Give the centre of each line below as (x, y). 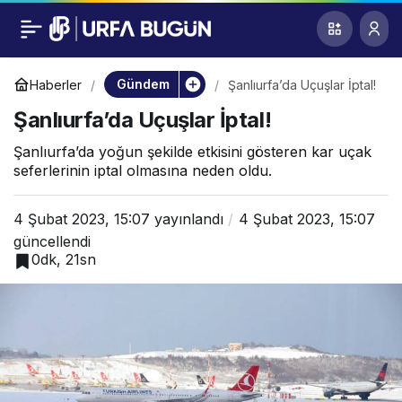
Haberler (56, 84)
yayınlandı (187, 219)
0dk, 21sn (64, 259)
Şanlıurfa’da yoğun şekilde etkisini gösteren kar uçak (192, 152)
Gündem (143, 84)
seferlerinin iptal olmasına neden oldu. (145, 170)
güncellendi (52, 241)
